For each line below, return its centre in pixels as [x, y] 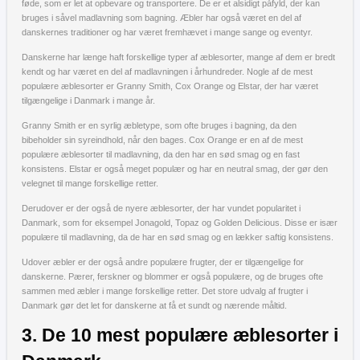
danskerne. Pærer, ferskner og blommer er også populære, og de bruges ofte [172, 276]
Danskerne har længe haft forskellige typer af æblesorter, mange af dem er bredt [178, 57]
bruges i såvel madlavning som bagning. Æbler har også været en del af [162, 18]
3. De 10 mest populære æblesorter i [180, 335]
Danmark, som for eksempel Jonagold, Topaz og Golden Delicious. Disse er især [180, 223]
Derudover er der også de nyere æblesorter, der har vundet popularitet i [161, 208]
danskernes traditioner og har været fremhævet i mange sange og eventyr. [167, 32]
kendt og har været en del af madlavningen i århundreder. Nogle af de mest [167, 72]
